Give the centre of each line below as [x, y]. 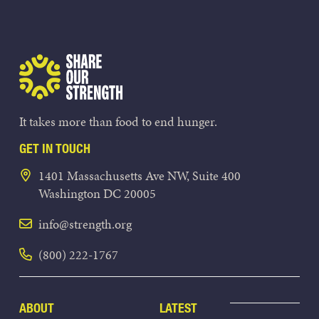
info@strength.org [85, 224]
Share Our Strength [178, 62]
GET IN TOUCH [55, 149]
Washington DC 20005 [97, 194]
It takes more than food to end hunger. [118, 122]
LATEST [178, 308]
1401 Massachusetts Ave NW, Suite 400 [140, 176]
